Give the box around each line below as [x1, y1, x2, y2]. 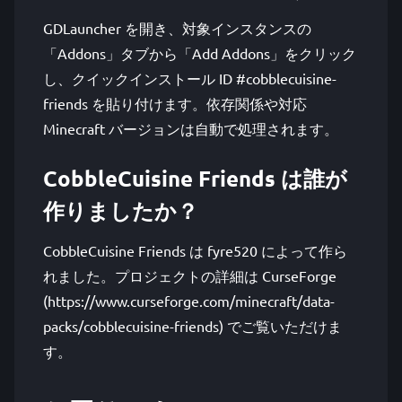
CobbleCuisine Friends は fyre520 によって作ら [43, 241, 347, 259]
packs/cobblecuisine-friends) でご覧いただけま [43, 317, 342, 335]
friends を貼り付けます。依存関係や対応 [43, 94, 307, 112]
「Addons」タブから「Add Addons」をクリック [43, 44, 356, 62]
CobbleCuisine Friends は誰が [43, 164, 347, 192]
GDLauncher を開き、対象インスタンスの [43, 19, 311, 37]
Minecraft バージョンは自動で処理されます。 [43, 119, 338, 137]
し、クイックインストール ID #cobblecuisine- [43, 69, 336, 87]
